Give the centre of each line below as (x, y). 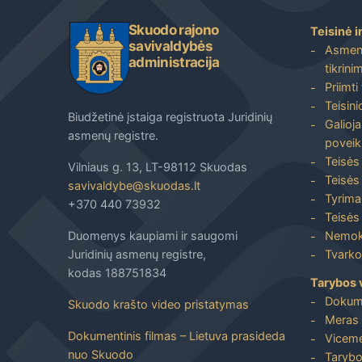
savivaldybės (170, 46)
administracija (174, 62)
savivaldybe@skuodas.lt (134, 185)
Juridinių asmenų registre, (137, 254)
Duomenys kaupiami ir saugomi (153, 235)
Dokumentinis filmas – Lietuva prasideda (177, 335)
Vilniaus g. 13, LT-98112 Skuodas (158, 166)
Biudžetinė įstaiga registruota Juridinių (170, 116)
